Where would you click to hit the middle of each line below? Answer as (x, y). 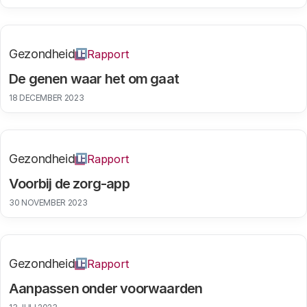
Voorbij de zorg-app (69, 184)
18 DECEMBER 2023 (47, 98)
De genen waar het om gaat (94, 79)
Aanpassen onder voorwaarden (106, 288)
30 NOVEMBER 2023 (48, 202)
